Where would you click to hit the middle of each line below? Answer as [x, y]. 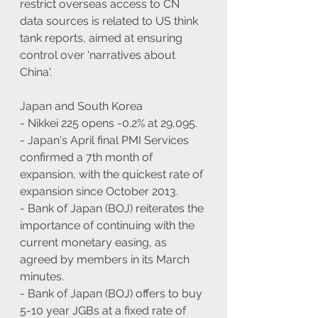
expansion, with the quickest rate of [113, 174]
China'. [36, 72]
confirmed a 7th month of [88, 157]
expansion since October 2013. [99, 191]
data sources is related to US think [110, 21]
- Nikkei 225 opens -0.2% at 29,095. [109, 123]
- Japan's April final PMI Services [106, 140]
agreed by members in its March [106, 259]
